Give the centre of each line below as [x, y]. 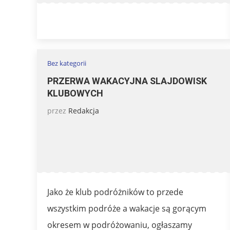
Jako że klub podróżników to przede [115, 192]
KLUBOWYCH [75, 93]
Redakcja [84, 110]
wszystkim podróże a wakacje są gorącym [127, 208]
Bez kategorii [67, 63]
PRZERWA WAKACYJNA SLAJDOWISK [127, 81]
